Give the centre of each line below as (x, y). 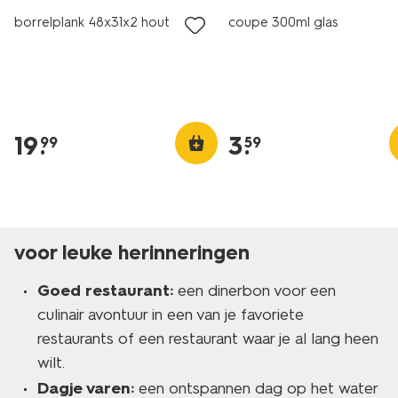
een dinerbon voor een (255, 291)
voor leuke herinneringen (132, 253)
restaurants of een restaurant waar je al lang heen (208, 338)
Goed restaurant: (105, 291)
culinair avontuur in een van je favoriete (171, 314)
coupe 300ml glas (283, 22)
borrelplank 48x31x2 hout (92, 22)
